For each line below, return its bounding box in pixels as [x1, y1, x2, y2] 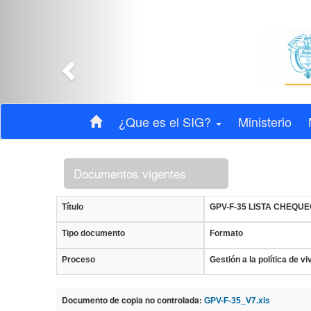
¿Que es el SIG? [119, 112, 215, 131]
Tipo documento [61, 228, 125, 239]
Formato [209, 228, 243, 239]
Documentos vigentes [74, 165, 187, 183]
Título [61, 202, 83, 212]
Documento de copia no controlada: [61, 294, 202, 307]
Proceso [61, 255, 95, 265]
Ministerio [238, 112, 292, 131]
